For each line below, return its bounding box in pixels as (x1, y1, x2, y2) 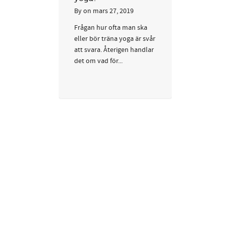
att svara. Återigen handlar (74, 45, 154, 54)
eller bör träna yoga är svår (74, 34, 155, 43)
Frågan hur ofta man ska (74, 23, 147, 32)
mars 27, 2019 (93, 6, 134, 16)
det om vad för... (74, 56, 123, 66)
